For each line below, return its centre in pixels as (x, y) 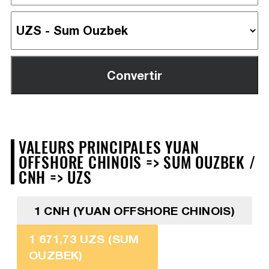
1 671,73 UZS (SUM (84, 238)
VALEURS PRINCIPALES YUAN (109, 146)
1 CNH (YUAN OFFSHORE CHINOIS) (134, 210)
